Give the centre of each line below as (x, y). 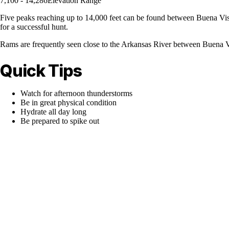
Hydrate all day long (53, 111)
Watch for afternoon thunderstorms (76, 93)
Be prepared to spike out (60, 121)
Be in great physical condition (68, 102)
